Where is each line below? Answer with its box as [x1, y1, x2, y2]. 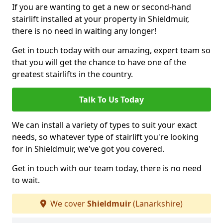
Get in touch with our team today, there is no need [12, 163, 202, 174]
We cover [48, 198, 87, 210]
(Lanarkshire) [131, 198, 183, 210]
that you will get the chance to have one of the [12, 57, 186, 68]
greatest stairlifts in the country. [12, 69, 133, 80]
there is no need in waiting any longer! [12, 25, 156, 37]
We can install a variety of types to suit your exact [12, 119, 197, 131]
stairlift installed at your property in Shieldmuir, [12, 13, 189, 25]
